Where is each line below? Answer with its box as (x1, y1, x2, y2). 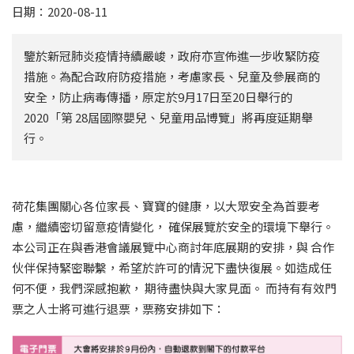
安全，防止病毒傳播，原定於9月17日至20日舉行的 (24, 88, 292, 106)
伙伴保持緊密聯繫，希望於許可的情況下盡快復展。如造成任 (12, 259, 332, 277)
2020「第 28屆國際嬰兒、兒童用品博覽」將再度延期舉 (24, 109, 313, 126)
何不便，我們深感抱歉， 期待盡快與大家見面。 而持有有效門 (12, 280, 337, 297)
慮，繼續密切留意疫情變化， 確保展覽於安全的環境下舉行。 (12, 218, 334, 235)
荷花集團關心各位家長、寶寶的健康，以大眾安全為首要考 (12, 198, 320, 215)
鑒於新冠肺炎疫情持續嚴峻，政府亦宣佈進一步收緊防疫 (24, 47, 320, 65)
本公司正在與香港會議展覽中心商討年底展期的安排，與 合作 (12, 239, 334, 256)
